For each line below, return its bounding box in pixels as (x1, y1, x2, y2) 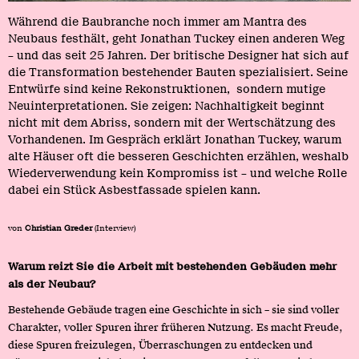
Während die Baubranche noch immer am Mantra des (8, 14, 307, 29)
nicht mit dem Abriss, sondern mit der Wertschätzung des (8, 115, 336, 130)
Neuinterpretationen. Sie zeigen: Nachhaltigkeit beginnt (8, 98, 325, 113)
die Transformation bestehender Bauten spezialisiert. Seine (8, 64, 348, 79)
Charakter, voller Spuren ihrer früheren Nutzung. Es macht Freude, (8, 320, 343, 334)
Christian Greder (25, 222, 95, 233)
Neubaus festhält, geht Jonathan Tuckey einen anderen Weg (8, 30, 345, 46)
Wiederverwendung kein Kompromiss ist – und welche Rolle (8, 165, 347, 180)
